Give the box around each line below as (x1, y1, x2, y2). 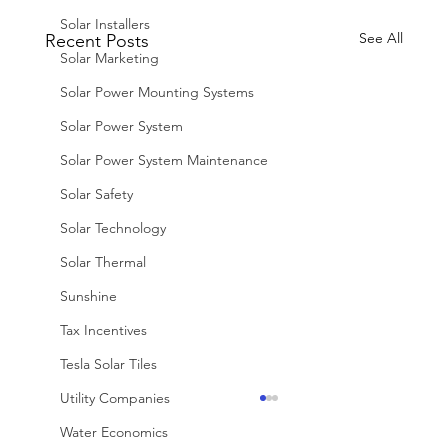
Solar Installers (59, 15, 150, 33)
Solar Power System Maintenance (59, 151, 268, 169)
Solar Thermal (59, 253, 146, 271)
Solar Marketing (59, 49, 159, 67)
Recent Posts (44, 30, 149, 53)
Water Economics (59, 423, 168, 441)
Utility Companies (59, 389, 170, 407)
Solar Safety (59, 185, 133, 203)
